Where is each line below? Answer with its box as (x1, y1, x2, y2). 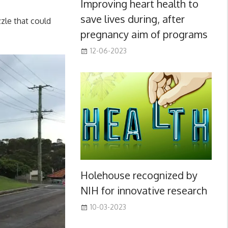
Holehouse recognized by (80, 168, 197, 182)
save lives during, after (80, 12, 185, 25)
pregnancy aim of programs (80, 27, 208, 41)
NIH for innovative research (80, 183, 207, 197)
